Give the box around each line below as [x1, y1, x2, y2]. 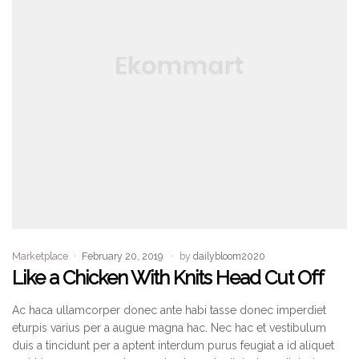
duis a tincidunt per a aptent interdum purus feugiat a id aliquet [12, 339, 334, 353]
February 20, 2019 [82, 250, 163, 263]
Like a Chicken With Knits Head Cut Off [12, 266, 324, 290]
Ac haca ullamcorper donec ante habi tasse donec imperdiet [12, 304, 326, 317]
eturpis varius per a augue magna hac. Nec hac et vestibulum [12, 321, 326, 335]
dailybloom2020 [193, 250, 265, 263]
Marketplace [12, 250, 68, 263]
